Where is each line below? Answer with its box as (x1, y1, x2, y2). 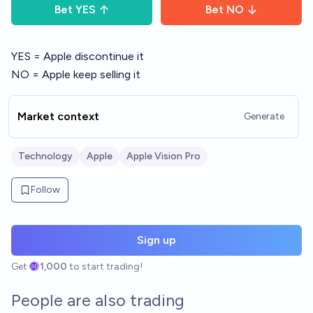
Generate (244, 110, 284, 122)
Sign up (137, 233, 176, 247)
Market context (17, 110, 99, 123)
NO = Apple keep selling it (11, 68, 140, 81)
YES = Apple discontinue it (11, 50, 144, 63)
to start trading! (69, 261, 143, 272)
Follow (31, 184, 60, 196)
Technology (18, 150, 73, 162)
